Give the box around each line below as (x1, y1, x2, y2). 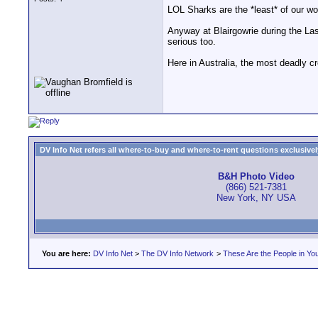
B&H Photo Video (218, 171, 295, 182)
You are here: (42, 249, 91, 258)
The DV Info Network (141, 249, 214, 258)
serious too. (168, 36, 216, 47)
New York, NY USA (216, 192, 296, 204)
